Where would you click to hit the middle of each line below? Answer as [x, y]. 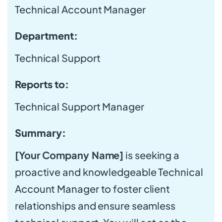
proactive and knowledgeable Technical [109, 171]
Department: [46, 35]
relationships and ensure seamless [95, 205]
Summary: [40, 132]
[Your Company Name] [69, 155]
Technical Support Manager [80, 106]
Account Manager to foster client [93, 188]
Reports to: [42, 84]
